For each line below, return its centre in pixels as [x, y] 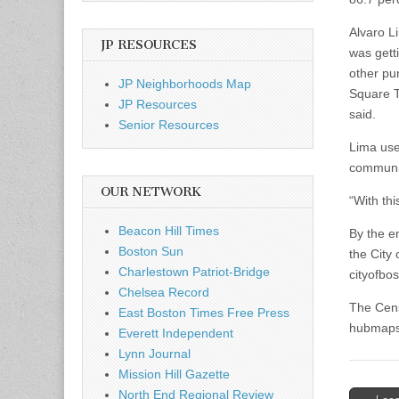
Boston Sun [151, 251]
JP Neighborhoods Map [185, 83]
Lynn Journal [155, 353]
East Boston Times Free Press [204, 312]
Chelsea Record [164, 292]
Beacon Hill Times [169, 230]
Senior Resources [169, 124]
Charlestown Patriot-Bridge [194, 271]
